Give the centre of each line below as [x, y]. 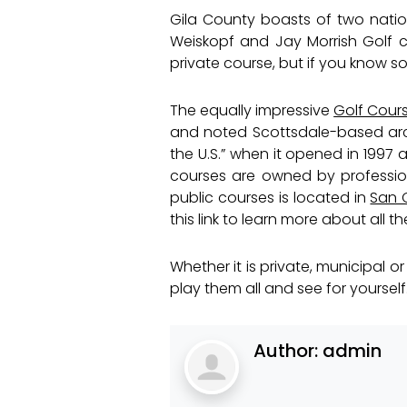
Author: [288, 350]
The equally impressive [252, 110]
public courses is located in [270, 197]
